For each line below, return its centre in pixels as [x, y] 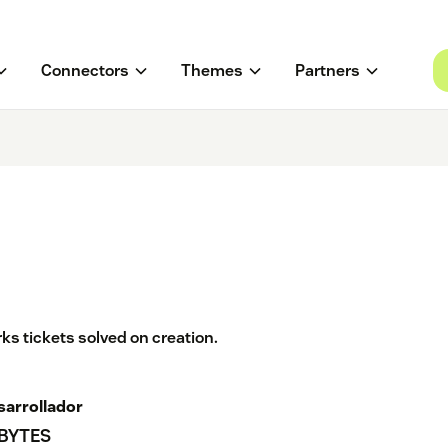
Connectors [84, 71]
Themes [211, 71]
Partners [327, 71]
